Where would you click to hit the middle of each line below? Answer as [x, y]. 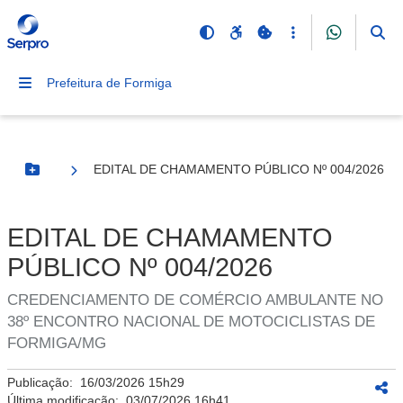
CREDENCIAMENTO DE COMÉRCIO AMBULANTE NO [195, 300]
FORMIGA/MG [57, 343]
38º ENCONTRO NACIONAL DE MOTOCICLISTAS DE [191, 322]
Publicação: [44, 382]
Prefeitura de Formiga [109, 83]
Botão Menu [68, 177]
